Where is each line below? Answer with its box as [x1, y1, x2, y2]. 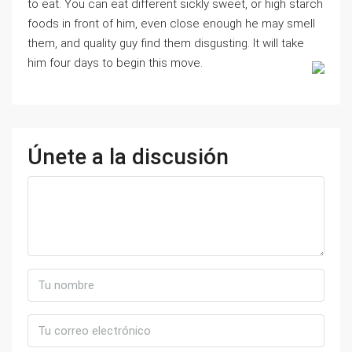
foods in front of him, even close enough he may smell [27, 16, 315, 31]
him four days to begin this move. [27, 56, 203, 70]
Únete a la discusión [27, 144, 229, 170]
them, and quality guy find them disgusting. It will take [27, 36, 304, 50]
